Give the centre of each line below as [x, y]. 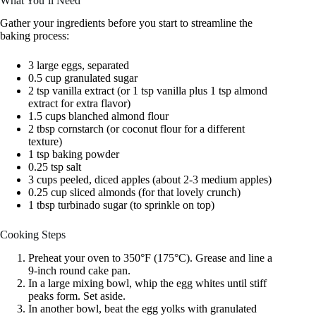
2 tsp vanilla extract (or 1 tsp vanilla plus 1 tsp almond [148, 91]
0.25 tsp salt [55, 167]
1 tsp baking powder [74, 154]
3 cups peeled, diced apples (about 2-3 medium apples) [150, 180]
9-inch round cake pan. [79, 271]
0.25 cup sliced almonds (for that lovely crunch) [134, 193]
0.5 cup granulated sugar [83, 78]
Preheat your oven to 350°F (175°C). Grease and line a [150, 258]
